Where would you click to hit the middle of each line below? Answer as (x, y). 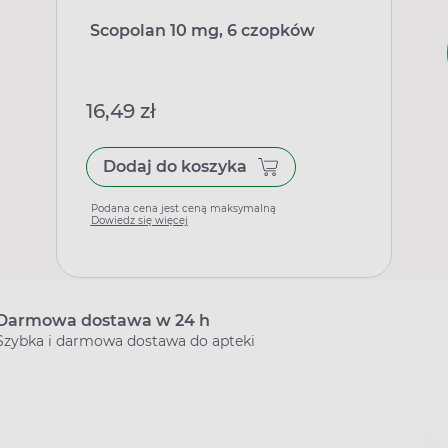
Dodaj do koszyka (174, 166)
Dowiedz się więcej (139, 220)
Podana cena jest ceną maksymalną (183, 208)
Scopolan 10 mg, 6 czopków (202, 30)
